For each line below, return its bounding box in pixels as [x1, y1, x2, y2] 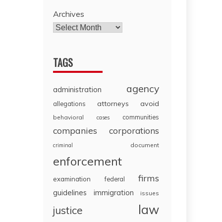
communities [122, 113, 159, 121]
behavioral [53, 113, 84, 121]
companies [53, 125, 98, 136]
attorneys [97, 99, 129, 109]
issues [140, 189, 159, 197]
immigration [93, 188, 134, 198]
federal [104, 175, 125, 183]
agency [126, 82, 159, 95]
